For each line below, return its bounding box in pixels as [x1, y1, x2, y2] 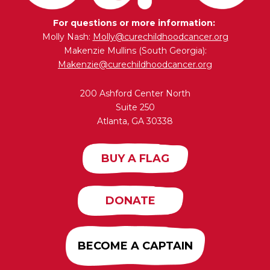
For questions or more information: [52, 17, 218, 29]
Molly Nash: [42, 31, 93, 43]
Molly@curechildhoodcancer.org [92, 31, 228, 43]
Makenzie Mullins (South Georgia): [63, 45, 207, 57]
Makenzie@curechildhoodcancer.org [58, 59, 212, 71]
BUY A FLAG [101, 152, 169, 166]
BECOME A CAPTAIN [77, 239, 193, 253]
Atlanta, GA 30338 [97, 116, 173, 127]
